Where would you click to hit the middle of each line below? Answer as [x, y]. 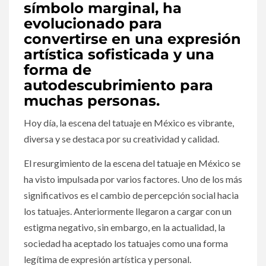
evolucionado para [93, 24]
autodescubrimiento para [118, 85]
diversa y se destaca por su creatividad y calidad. [121, 139]
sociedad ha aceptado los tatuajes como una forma [126, 243]
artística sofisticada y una [119, 55]
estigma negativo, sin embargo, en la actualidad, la [124, 227]
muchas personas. [92, 101]
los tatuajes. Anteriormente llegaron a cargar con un [128, 211]
